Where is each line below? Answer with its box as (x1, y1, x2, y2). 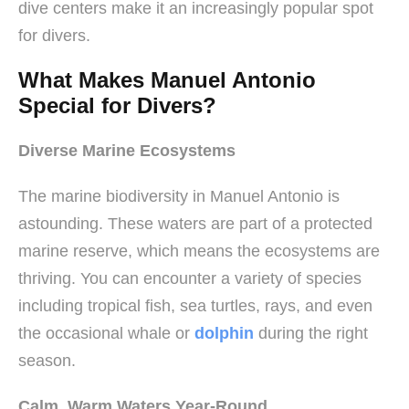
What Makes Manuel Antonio (18, 68, 316, 93)
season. (18, 351, 76, 371)
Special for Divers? (18, 93, 216, 119)
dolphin (194, 324, 254, 343)
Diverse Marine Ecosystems (18, 142, 236, 161)
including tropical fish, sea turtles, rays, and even (18, 297, 372, 316)
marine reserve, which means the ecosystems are (18, 242, 380, 261)
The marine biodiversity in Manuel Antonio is (18, 187, 340, 206)
